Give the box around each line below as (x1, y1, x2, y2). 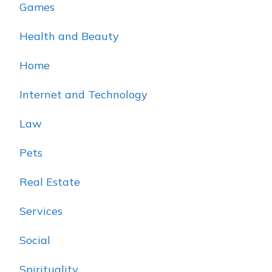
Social (19, 233, 50, 248)
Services (19, 204, 63, 219)
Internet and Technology (19, 87, 148, 102)
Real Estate (19, 175, 80, 189)
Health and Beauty (19, 29, 119, 44)
